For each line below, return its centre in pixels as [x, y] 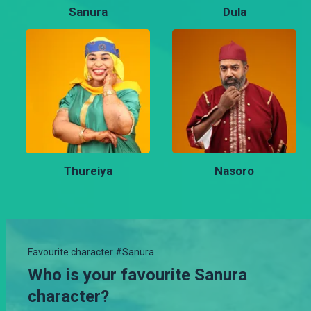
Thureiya [88, 170]
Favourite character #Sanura [91, 252]
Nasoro [234, 170]
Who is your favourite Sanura [137, 275]
